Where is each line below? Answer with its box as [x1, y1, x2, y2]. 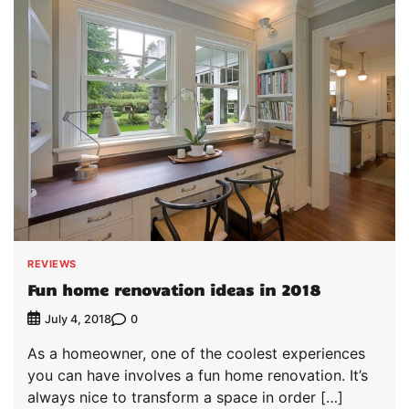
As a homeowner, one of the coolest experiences [27, 344, 365, 363]
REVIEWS [27, 257, 77, 270]
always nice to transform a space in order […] [27, 388, 343, 407]
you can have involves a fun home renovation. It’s [27, 366, 368, 385]
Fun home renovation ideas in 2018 [27, 280, 320, 299]
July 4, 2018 [45, 312, 111, 327]
